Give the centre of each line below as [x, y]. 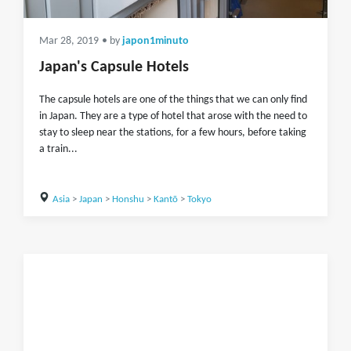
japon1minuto [156, 41]
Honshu [128, 199]
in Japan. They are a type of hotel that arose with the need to [173, 116]
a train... [58, 149]
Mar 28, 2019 [69, 41]
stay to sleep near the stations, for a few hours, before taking [173, 133]
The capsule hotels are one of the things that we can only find [173, 100]
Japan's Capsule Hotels [114, 67]
